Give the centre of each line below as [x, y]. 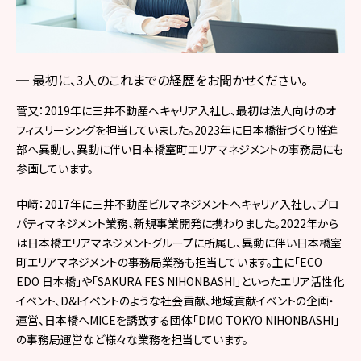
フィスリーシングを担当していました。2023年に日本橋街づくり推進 [177, 129]
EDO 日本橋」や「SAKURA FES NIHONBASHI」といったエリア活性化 [180, 281]
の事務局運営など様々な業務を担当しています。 [132, 339]
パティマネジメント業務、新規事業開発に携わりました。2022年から [177, 223]
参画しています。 [55, 168]
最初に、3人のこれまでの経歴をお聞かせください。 [170, 79]
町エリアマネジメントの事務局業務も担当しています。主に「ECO [169, 261]
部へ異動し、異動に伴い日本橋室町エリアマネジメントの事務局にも [180, 149]
